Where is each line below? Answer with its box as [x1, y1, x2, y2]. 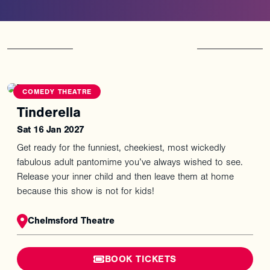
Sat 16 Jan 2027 [17, 124, 84, 136]
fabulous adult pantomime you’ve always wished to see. [17, 157, 243, 168]
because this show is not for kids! [17, 186, 154, 197]
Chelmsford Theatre [28, 215, 115, 227]
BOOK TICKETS [104, 254, 177, 265]
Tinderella [17, 104, 81, 121]
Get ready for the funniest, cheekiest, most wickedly [17, 142, 225, 154]
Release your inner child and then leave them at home [17, 171, 234, 183]
